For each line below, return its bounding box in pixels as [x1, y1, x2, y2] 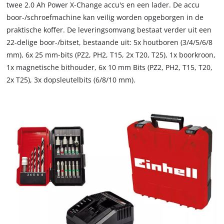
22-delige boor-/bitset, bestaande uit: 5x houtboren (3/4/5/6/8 [6, 37, 213, 47]
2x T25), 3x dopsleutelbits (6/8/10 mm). [6, 75, 136, 85]
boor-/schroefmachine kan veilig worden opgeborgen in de [6, 12, 204, 22]
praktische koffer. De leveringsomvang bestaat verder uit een [6, 25, 212, 35]
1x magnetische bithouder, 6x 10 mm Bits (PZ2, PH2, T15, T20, [6, 62, 213, 72]
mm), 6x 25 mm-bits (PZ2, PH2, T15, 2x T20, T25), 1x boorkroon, [6, 50, 216, 60]
